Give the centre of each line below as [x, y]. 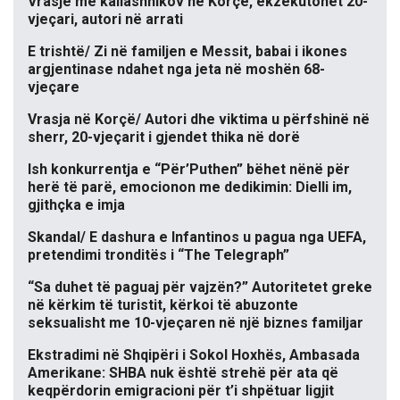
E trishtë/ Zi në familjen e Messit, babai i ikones [187, 52]
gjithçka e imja [76, 205]
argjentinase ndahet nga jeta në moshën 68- [176, 70]
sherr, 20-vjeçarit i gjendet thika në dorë [164, 137]
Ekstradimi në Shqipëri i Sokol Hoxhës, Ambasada [194, 355]
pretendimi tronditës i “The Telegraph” [158, 255]
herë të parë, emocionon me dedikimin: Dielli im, [190, 187]
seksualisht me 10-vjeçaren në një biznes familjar [196, 323]
